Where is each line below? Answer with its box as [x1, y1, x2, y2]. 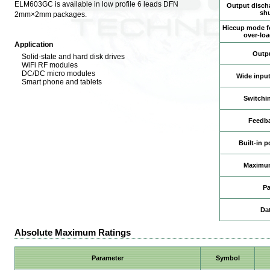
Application [14, 40, 53, 49]
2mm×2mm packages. [14, 10, 87, 19]
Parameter [92, 254, 124, 262]
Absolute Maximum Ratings [14, 227, 131, 238]
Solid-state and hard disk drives [21, 52, 125, 61]
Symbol [215, 254, 240, 262]
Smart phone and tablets [21, 77, 102, 86]
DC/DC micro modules [21, 69, 95, 78]
